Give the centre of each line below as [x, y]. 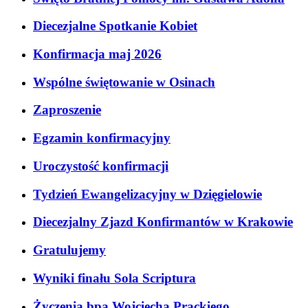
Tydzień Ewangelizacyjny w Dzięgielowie [147, 194]
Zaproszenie [67, 110]
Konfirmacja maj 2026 [97, 54]
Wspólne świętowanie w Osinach [124, 82]
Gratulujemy [69, 250]
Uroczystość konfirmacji [101, 166]
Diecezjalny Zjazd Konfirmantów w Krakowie [163, 222]
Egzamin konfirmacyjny [102, 138]
